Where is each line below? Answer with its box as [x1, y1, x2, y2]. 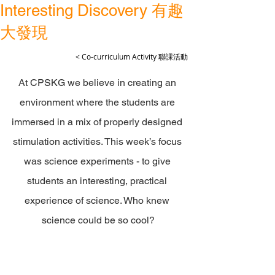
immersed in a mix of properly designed [12, 116, 185, 128]
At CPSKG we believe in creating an [18, 77, 179, 88]
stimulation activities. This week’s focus [12, 136, 184, 147]
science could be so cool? [42, 214, 155, 226]
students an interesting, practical [27, 175, 169, 187]
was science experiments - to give [23, 155, 173, 167]
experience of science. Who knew [25, 195, 172, 206]
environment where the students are [19, 96, 177, 108]
